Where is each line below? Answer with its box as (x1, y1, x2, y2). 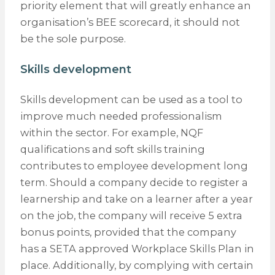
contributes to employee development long (20, 159, 248, 172)
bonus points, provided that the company (20, 225, 236, 238)
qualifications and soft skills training (20, 142, 205, 155)
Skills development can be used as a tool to (20, 93, 242, 106)
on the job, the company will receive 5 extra (20, 209, 242, 222)
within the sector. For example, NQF (20, 126, 203, 139)
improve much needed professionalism (20, 109, 222, 122)
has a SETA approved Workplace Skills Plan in (20, 242, 254, 255)
